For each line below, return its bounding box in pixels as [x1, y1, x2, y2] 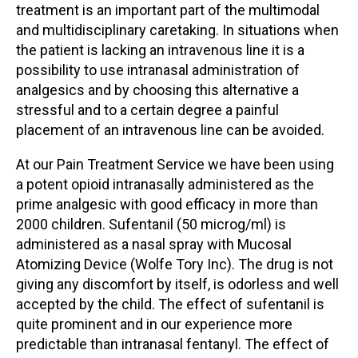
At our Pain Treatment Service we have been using [16, 156, 334, 173]
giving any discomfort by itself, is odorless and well [16, 276, 339, 292]
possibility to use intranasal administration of [16, 62, 300, 78]
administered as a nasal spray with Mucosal [16, 236, 292, 253]
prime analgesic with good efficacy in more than [16, 196, 318, 213]
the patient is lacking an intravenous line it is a [16, 42, 304, 58]
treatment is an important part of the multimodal [16, 2, 320, 18]
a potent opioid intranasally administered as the [16, 176, 314, 193]
